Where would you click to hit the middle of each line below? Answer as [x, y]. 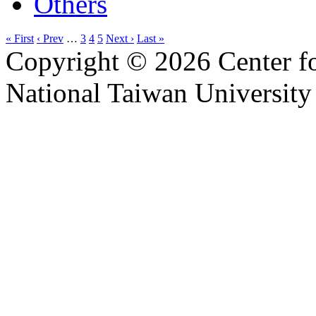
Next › [120, 38]
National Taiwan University [159, 92]
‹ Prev [50, 38]
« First [20, 38]
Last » [151, 38]
